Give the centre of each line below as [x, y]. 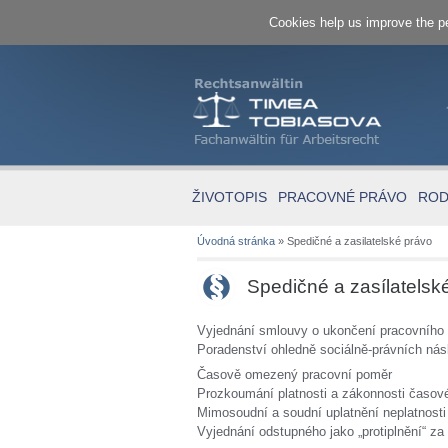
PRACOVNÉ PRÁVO [342, 196]
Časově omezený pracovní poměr [294, 375]
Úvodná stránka [236, 240]
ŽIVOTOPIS [229, 196]
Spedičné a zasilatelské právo [359, 240]
